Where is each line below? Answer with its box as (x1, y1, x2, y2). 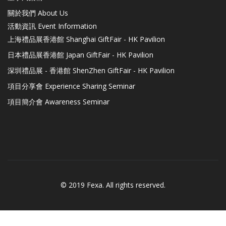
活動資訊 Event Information (8, 21, 97, 31)
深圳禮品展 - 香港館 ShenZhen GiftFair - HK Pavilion (8, 65, 175, 75)
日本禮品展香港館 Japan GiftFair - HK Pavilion (8, 49, 153, 60)
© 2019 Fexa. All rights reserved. (61, 180, 165, 190)
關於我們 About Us (8, 8, 68, 18)
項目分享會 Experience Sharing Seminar (8, 81, 135, 91)
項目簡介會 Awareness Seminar (8, 96, 109, 106)
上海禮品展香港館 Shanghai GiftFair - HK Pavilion (8, 34, 165, 44)
